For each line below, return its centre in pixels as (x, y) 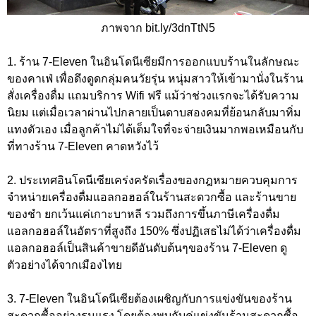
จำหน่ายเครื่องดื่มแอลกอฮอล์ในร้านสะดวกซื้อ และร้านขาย (152, 197)
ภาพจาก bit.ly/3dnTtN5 (158, 28)
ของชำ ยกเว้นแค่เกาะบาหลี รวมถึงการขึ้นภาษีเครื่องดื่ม (144, 214)
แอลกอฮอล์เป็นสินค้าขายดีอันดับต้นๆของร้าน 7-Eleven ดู (147, 248)
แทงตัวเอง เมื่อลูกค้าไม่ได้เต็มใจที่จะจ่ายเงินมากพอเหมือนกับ (155, 130)
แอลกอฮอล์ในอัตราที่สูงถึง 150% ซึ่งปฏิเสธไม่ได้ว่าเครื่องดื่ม (154, 231)
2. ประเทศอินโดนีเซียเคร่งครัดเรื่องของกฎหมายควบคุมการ (152, 181)
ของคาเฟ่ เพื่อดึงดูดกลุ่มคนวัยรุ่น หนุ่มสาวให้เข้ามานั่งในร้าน (155, 79)
